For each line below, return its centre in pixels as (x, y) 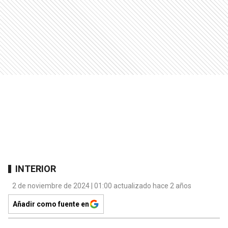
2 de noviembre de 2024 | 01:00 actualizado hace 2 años (102, 186)
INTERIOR (36, 168)
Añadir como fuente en (51, 204)
